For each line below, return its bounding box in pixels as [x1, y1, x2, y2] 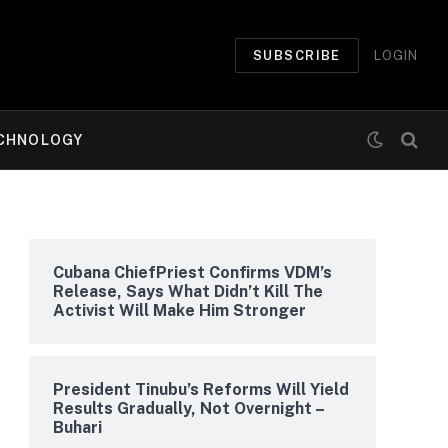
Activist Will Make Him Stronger [53, 301, 306, 320]
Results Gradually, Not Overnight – [53, 399, 324, 418]
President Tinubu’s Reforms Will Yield [53, 380, 349, 399]
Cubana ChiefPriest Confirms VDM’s [53, 263, 332, 282]
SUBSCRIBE [252, 47, 341, 63]
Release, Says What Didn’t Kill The [53, 282, 323, 301]
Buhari [53, 418, 102, 437]
